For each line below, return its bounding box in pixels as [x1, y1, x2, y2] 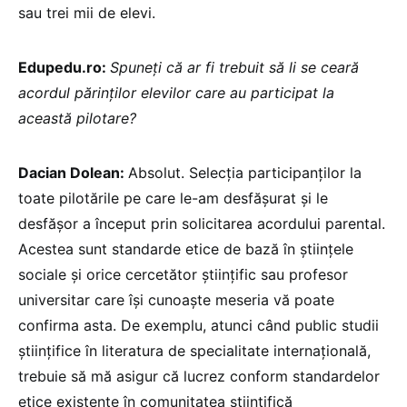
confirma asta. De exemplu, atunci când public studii [18, 315, 379, 334]
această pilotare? [18, 108, 141, 127]
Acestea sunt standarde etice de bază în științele [18, 239, 353, 258]
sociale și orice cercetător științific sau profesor [18, 264, 348, 283]
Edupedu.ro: [18, 57, 110, 76]
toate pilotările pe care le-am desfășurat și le [18, 188, 328, 207]
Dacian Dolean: [18, 163, 128, 182]
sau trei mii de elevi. [18, 3, 160, 22]
